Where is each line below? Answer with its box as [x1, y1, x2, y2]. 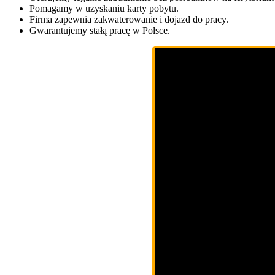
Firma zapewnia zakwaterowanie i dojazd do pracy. [29, 14, 228, 25]
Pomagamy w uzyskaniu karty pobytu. [29, 3, 179, 14]
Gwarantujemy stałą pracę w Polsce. [29, 25, 170, 36]
